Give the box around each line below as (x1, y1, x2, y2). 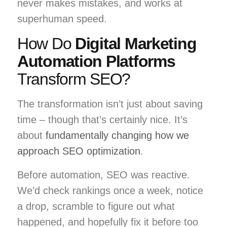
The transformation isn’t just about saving (17, 98, 203, 109)
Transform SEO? (17, 69, 131, 88)
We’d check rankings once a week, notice (17, 184, 203, 196)
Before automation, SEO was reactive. (17, 169, 190, 180)
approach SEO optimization (17, 145, 140, 157)
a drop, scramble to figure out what (17, 200, 175, 212)
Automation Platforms (17, 52, 175, 70)
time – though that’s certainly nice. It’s (17, 113, 187, 125)
